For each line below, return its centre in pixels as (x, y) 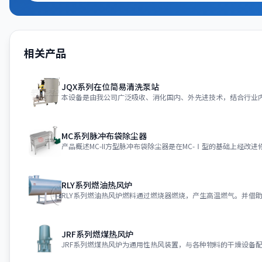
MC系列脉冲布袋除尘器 (104, 135)
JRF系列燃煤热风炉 (97, 234)
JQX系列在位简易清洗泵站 (110, 86)
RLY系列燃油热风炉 (97, 185)
